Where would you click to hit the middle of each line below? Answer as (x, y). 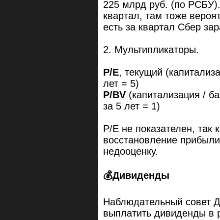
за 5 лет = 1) (132, 106)
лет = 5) (121, 84)
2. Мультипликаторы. (151, 50)
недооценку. (131, 151)
